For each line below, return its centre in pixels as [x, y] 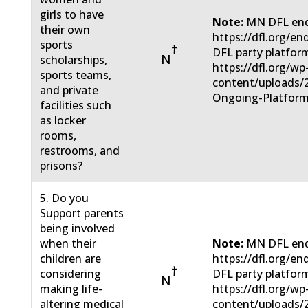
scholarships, [74, 60]
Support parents [82, 213]
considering [71, 274]
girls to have [72, 15]
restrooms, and [80, 151]
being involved [78, 229]
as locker [63, 121]
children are [71, 259]
